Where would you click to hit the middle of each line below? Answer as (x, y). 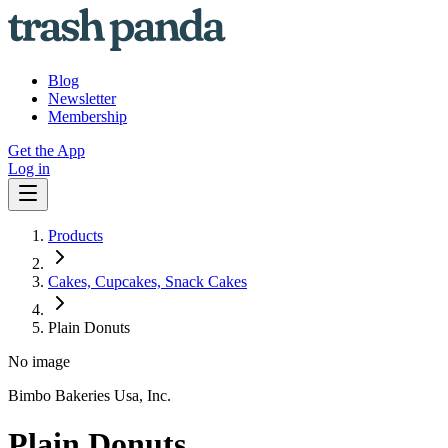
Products (75, 235)
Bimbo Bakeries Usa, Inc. (89, 395)
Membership (87, 116)
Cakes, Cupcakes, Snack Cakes (147, 281)
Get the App (46, 150)
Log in (29, 168)
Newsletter (82, 98)
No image (39, 361)
